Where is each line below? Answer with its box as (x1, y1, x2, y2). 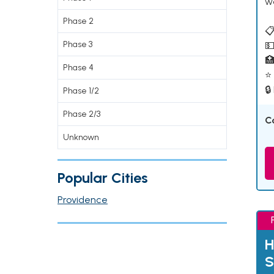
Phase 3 (63, 39, 92, 50)
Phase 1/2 (63, 86, 99, 96)
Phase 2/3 (63, 109, 100, 119)
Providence (57, 194, 108, 206)
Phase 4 (63, 62, 94, 73)
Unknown (63, 132, 99, 143)
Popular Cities (57, 169, 148, 187)
